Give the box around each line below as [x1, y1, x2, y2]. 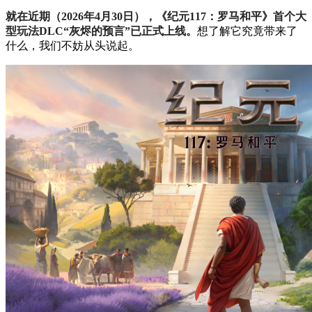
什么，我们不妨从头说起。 [6, 39, 139, 52]
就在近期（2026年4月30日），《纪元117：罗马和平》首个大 [6, 10, 306, 22]
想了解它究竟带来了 [197, 24, 297, 37]
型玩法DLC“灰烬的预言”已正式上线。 [6, 24, 197, 37]
